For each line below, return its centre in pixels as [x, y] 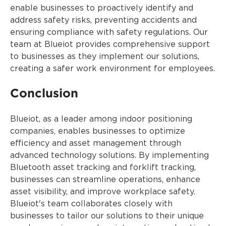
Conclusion [44, 93]
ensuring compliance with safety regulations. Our [109, 32]
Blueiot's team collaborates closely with [91, 204]
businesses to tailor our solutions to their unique [107, 216]
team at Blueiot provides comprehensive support [110, 44]
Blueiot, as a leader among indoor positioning [101, 119]
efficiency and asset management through [96, 143]
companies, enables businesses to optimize [98, 131]
